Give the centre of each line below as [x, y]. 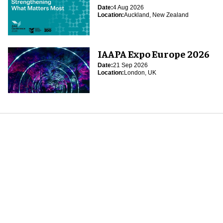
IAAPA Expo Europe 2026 [153, 54]
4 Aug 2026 [128, 8]
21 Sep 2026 [130, 65]
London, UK [140, 73]
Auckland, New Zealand [156, 15]
